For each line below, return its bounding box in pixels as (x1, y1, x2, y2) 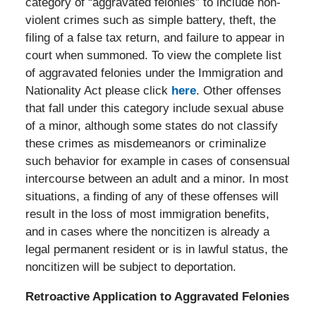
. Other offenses (195, 84, 281, 98)
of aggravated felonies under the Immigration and (25, 66, 283, 80)
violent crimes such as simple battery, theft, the (25, 13, 276, 28)
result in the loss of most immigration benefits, (25, 207, 269, 221)
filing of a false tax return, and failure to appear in (25, 31, 284, 45)
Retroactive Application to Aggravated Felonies (25, 290, 289, 304)
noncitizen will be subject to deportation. (25, 260, 236, 274)
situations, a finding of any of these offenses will (25, 190, 279, 204)
